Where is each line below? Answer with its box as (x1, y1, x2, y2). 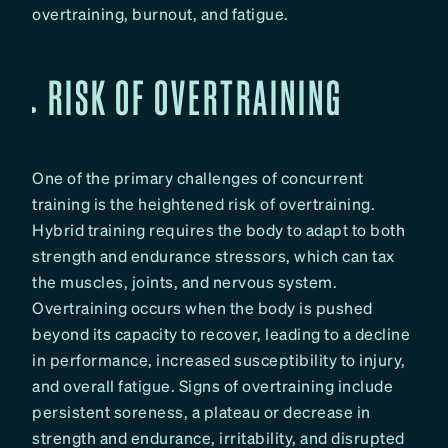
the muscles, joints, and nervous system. (32, 271, 337, 293)
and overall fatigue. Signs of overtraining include (32, 375, 393, 397)
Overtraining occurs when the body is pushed (32, 297, 373, 319)
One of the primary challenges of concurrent (32, 167, 364, 189)
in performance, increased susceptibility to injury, (32, 349, 406, 371)
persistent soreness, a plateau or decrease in (32, 401, 371, 423)
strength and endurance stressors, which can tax (32, 245, 395, 267)
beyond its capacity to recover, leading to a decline (32, 323, 410, 345)
